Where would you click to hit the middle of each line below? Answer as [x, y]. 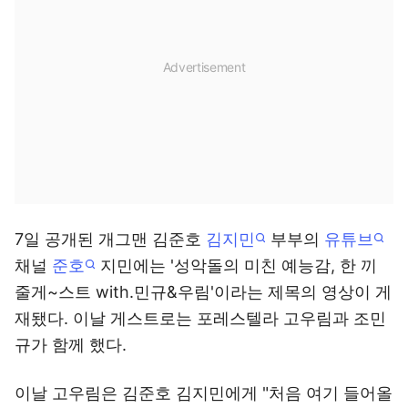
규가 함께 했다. [71, 345]
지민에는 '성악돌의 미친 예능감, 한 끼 [236, 266]
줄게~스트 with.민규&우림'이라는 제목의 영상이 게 [203, 292]
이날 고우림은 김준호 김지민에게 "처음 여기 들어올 [204, 393]
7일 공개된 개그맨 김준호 [110, 240]
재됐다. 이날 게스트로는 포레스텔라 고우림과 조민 [200, 319]
